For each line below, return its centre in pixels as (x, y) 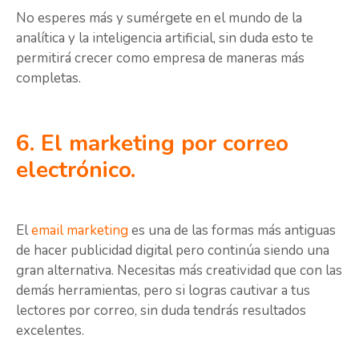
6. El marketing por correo (152, 143)
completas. (50, 79)
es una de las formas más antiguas (232, 230)
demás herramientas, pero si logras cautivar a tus (163, 290)
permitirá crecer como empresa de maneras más (160, 58)
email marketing (80, 230)
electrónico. (76, 169)
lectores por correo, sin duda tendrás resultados (161, 310)
